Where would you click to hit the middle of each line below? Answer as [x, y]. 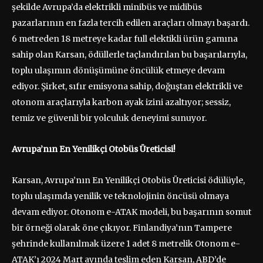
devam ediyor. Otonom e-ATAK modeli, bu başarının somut [131, 212]
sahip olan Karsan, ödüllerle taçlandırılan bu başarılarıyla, [129, 54]
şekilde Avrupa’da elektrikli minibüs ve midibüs [107, 7]
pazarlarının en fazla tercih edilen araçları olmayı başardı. [131, 23]
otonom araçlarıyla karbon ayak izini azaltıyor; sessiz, [121, 102]
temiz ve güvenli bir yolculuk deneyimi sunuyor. [109, 118]
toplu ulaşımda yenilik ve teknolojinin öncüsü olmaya [120, 196]
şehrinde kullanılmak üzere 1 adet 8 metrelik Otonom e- [126, 243]
